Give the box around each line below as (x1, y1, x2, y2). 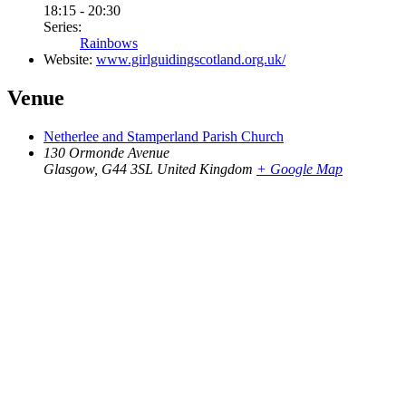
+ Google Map (256, 161, 343, 178)
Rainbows (80, 35, 138, 52)
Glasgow (43, 161, 94, 178)
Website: (43, 52, 92, 68)
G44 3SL (101, 161, 153, 178)
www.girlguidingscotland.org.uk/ (96, 52, 285, 68)
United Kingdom (157, 161, 253, 178)
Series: (43, 19, 82, 35)
